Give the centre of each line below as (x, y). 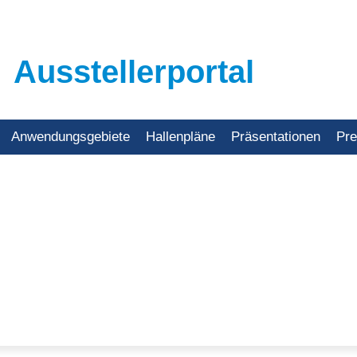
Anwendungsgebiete (71, 137)
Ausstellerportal (133, 72)
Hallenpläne (180, 137)
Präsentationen (276, 137)
